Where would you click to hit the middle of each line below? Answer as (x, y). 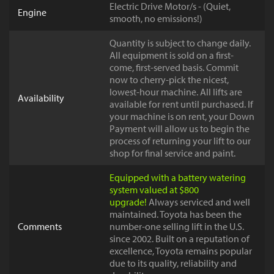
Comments (40, 227)
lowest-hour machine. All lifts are (176, 92)
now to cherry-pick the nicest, (169, 80)
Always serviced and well (198, 202)
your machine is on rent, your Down (182, 117)
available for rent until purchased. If (181, 104)
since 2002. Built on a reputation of (180, 239)
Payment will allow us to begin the (180, 129)
